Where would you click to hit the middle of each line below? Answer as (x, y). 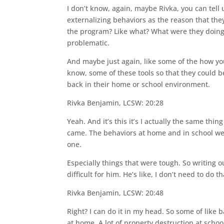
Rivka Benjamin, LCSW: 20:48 (115, 193)
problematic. (88, 43)
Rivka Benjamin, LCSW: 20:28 (115, 103)
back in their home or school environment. (139, 84)
